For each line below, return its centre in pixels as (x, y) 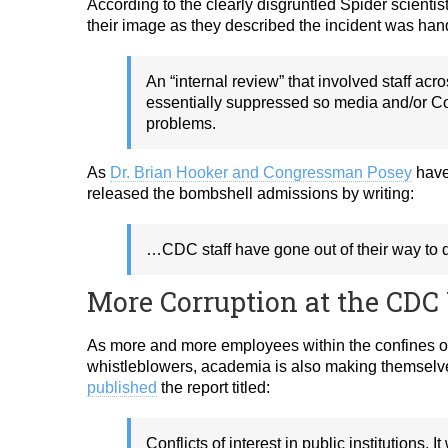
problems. (181, 123)
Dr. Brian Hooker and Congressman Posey (261, 172)
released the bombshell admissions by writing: (250, 193)
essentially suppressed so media (264, 102)
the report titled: (213, 387)
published (122, 387)
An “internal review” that (232, 81)
